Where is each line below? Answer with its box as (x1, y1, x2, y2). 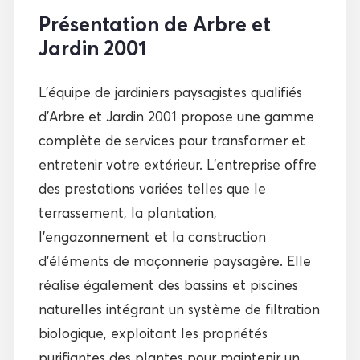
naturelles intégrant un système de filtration (38, 300, 320, 317)
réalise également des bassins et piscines (38, 276, 298, 293)
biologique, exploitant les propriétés (38, 324, 268, 342)
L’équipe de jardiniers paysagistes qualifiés (38, 83, 302, 100)
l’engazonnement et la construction (38, 227, 266, 245)
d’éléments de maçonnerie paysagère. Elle (38, 252, 311, 269)
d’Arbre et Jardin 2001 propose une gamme (38, 107, 314, 125)
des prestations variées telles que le (38, 179, 266, 197)
